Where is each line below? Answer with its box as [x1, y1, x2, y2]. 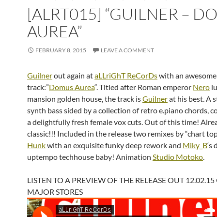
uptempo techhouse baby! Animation [27, 152, 153, 161]
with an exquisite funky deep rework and [46, 140, 183, 150]
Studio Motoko [153, 152, 203, 161]
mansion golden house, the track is [27, 94, 142, 103]
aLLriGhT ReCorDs [94, 71, 157, 80]
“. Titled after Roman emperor [94, 82, 193, 92]
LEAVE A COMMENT [101, 46, 154, 54]
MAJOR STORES [27, 187, 83, 196]
